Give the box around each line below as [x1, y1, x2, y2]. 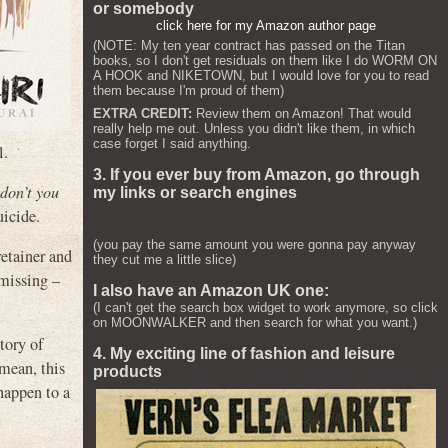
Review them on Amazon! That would [192, 106, 411, 121]
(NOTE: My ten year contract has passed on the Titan [93, 38, 405, 53]
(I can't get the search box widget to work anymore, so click [93, 300, 438, 315]
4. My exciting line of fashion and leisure [93, 345, 395, 362]
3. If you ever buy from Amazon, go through [93, 166, 420, 183]
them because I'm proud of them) [93, 83, 284, 98]
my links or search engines [93, 184, 297, 201]
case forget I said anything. [93, 136, 251, 151]
